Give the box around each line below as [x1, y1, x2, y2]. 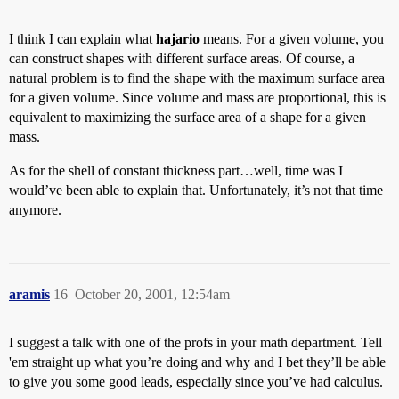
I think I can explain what [9, 31, 156, 46]
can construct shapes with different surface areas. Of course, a [9, 51, 354, 66]
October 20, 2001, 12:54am [75, 287, 230, 302]
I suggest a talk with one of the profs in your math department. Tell [9, 335, 382, 350]
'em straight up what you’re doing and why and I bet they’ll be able [9, 354, 386, 370]
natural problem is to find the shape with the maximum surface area [9, 70, 385, 85]
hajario [156, 31, 199, 46]
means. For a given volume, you [199, 31, 384, 46]
